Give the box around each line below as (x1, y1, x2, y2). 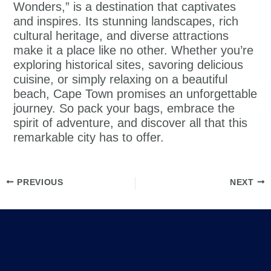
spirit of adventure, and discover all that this (13, 116, 248, 129)
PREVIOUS (14, 177, 64, 187)
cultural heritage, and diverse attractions (13, 28, 229, 42)
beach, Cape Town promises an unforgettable (13, 87, 258, 100)
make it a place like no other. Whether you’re (13, 43, 254, 57)
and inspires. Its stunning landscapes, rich (13, 14, 239, 28)
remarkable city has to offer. (13, 130, 165, 144)
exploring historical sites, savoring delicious (13, 57, 244, 71)
